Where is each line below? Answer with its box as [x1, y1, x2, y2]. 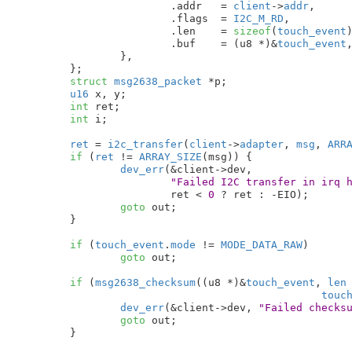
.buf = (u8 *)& [220, 37, 277, 49]
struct [69, 75, 108, 87]
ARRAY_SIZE [138, 150, 202, 163]
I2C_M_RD [233, 12, 284, 24]
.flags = [220, 12, 233, 24]
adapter [239, 137, 284, 150]
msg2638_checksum [94, 276, 196, 288]
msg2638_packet [107, 75, 202, 87]
